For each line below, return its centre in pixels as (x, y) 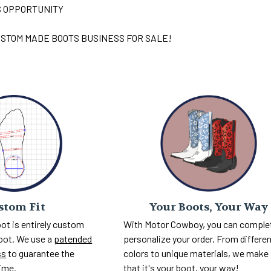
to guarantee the (41, 253)
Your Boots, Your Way (208, 207)
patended (73, 239)
